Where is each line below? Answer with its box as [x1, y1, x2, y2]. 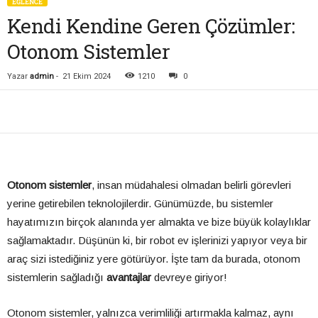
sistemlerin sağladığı [7, 271, 106, 284]
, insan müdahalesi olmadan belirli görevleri [92, 179, 291, 192]
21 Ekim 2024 [62, 72, 111, 82]
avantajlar [106, 271, 151, 284]
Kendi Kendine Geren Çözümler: [7, 13, 295, 40]
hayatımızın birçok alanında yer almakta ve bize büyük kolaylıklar [7, 216, 311, 229]
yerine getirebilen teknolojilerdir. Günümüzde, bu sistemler [7, 197, 273, 210]
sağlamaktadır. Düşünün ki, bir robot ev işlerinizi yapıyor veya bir [7, 234, 307, 247]
